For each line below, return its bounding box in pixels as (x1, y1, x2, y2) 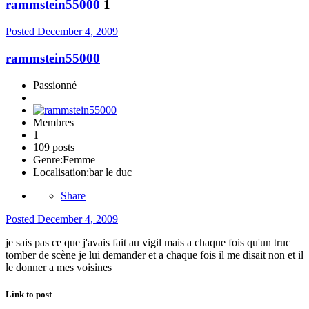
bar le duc (89, 166, 132, 178)
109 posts (33, 141, 74, 153)
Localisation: (33, 166, 89, 178)
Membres (33, 116, 74, 128)
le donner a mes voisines (6, 261, 112, 273)
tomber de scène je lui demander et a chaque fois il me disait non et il (6, 248, 303, 261)
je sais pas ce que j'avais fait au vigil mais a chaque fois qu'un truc (6, 236, 290, 248)
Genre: (33, 153, 63, 166)
